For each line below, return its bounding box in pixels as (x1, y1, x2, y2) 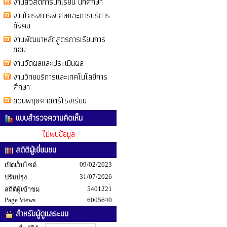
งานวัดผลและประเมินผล (13, 57, 84, 69)
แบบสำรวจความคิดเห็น (13, 111, 83, 124)
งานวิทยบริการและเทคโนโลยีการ (13, 70, 107, 83)
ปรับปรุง (5, 173, 27, 181)
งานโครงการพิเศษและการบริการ (13, 9, 110, 22)
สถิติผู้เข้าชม (5, 185, 40, 193)
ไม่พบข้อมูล (42, 128, 75, 140)
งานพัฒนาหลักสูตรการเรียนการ (13, 33, 105, 46)
